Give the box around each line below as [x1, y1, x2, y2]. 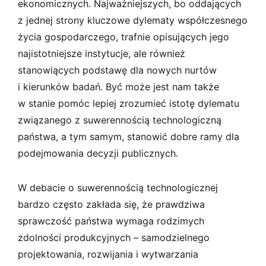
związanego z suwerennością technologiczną [18, 113, 221, 126]
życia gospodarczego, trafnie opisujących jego [18, 30, 229, 43]
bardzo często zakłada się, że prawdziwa [18, 198, 205, 210]
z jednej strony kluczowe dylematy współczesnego [18, 14, 248, 26]
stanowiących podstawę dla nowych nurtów [18, 64, 217, 76]
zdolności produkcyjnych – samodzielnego [18, 231, 210, 243]
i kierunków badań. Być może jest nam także [18, 80, 219, 93]
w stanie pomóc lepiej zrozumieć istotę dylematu [18, 97, 239, 109]
